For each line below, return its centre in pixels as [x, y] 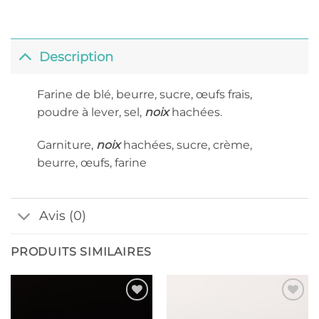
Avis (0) [63, 216]
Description [77, 56]
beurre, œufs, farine [91, 162]
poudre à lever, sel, [90, 113]
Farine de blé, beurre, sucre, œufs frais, [144, 95]
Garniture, [66, 145]
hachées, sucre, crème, [187, 145]
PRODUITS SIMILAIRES [82, 251]
